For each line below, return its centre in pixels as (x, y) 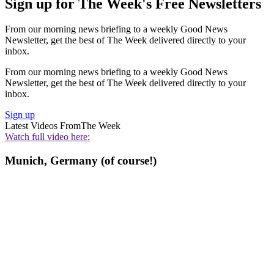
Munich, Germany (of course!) (81, 161)
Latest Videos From (43, 126)
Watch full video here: (47, 137)
